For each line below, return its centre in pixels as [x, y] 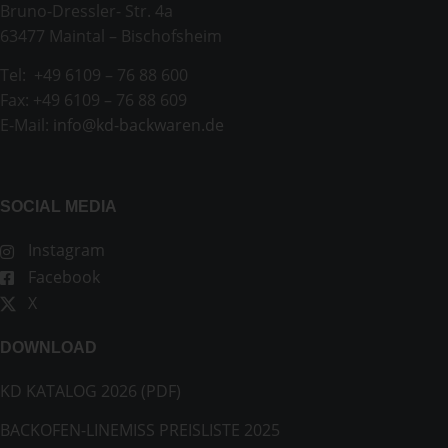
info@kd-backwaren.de [138, 124]
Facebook [62, 276]
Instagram [64, 250]
